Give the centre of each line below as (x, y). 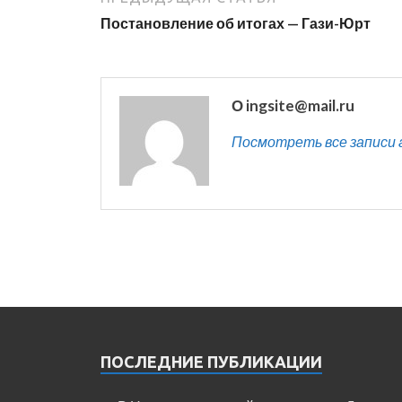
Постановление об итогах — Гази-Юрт (236, 22)
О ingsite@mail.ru (293, 105)
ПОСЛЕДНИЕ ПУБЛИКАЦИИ (211, 361)
